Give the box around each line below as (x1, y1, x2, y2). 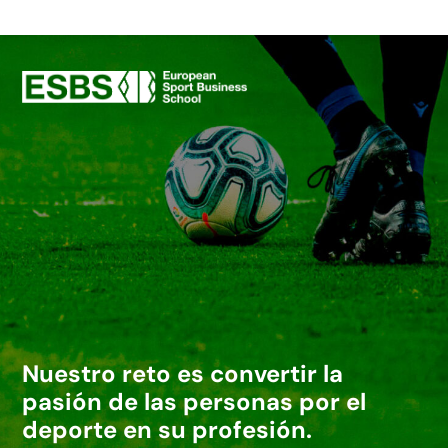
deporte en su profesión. (22, 413, 313, 445)
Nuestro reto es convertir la (22, 357, 344, 389)
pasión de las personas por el (22, 385, 367, 417)
